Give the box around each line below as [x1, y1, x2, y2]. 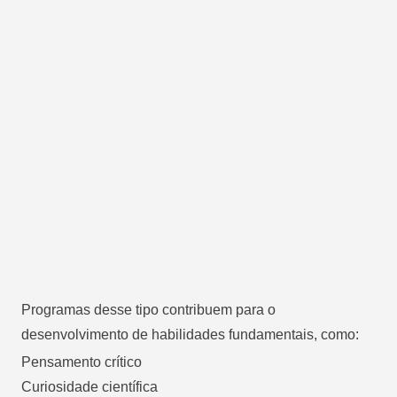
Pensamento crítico [21, 354, 142, 370]
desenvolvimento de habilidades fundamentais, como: [21, 326, 359, 342]
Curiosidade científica [21, 378, 158, 394]
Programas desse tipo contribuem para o [21, 301, 276, 317]
